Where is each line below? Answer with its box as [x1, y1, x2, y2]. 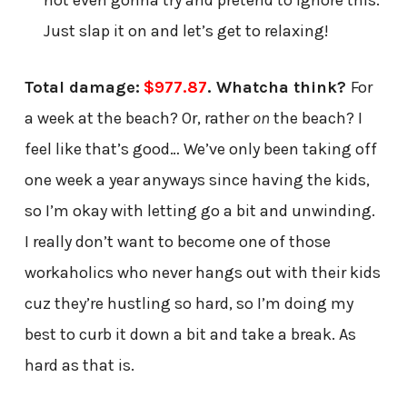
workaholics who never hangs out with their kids [24, 262, 381, 283]
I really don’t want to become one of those [24, 231, 331, 252]
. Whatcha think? [206, 76, 351, 97]
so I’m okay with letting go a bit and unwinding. [24, 200, 375, 221]
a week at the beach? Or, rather [24, 107, 253, 128]
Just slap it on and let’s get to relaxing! [43, 20, 329, 41]
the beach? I [269, 107, 362, 128]
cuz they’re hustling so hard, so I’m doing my [24, 293, 353, 313]
